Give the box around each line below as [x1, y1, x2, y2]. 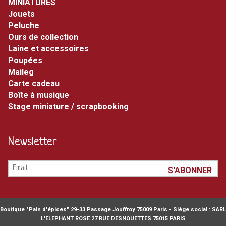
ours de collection [14, 32, 78, 42]
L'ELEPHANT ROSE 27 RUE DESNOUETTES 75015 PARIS [40, 215, 186, 222]
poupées [14, 55, 42, 65]
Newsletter [8, 136, 57, 149]
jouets [13, 9, 35, 19]
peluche [14, 20, 39, 30]
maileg [15, 67, 34, 77]
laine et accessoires [13, 43, 89, 53]
